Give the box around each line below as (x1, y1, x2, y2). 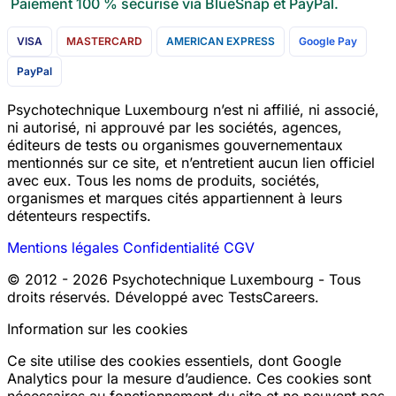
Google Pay (299, 34, 357, 48)
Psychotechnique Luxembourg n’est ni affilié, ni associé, (7, 100, 379, 118)
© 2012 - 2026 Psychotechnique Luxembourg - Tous (7, 270, 361, 288)
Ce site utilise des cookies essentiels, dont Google (7, 351, 341, 369)
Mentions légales (7, 238, 118, 256)
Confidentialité (123, 238, 219, 256)
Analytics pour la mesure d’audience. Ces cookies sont (7, 369, 371, 387)
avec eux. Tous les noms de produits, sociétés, (7, 171, 320, 189)
